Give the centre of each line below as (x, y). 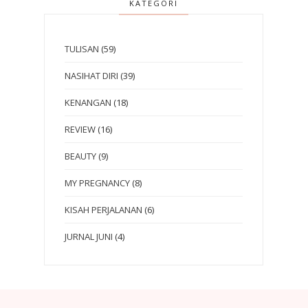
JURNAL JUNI (89, 236)
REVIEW (80, 129)
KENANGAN (88, 102)
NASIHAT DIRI (91, 75)
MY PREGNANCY (97, 183)
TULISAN (82, 48)
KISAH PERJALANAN (103, 209)
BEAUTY (80, 156)
